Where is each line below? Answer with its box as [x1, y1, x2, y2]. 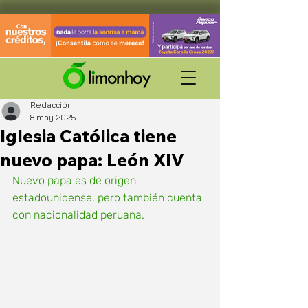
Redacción [30, 100, 72, 110]
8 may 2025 [30, 112, 76, 122]
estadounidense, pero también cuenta [12, 191, 205, 204]
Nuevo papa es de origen [12, 174, 139, 187]
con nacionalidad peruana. [12, 208, 144, 221]
